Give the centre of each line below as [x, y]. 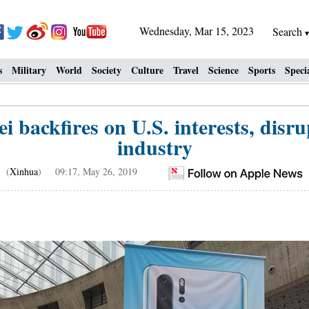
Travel [186, 70]
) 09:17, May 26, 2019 [88, 171]
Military [29, 70]
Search [289, 31]
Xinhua [24, 171]
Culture [147, 70]
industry [154, 147]
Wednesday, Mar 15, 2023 [197, 31]
